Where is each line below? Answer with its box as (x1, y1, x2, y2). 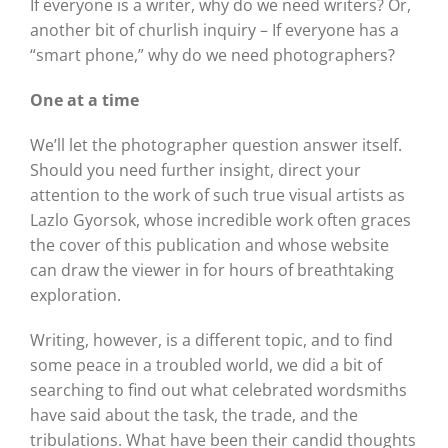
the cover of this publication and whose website (29, 234, 389, 257)
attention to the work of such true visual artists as (29, 184, 405, 207)
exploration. (29, 284, 121, 307)
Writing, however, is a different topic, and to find (29, 329, 393, 352)
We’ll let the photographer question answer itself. (29, 134, 402, 157)
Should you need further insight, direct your (29, 159, 361, 182)
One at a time (29, 89, 139, 112)
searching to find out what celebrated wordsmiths (29, 379, 407, 402)
